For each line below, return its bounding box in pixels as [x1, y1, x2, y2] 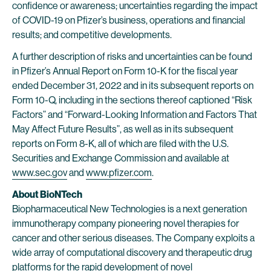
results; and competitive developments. [12, 29, 172, 41]
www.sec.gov [12, 167, 67, 178]
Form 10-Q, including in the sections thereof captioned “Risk [12, 94, 252, 106]
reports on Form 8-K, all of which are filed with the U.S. [12, 138, 229, 149]
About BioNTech [12, 189, 82, 200]
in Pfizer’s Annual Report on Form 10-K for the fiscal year [12, 65, 238, 77]
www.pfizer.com [86, 167, 152, 178]
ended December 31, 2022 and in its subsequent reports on [12, 80, 253, 91]
